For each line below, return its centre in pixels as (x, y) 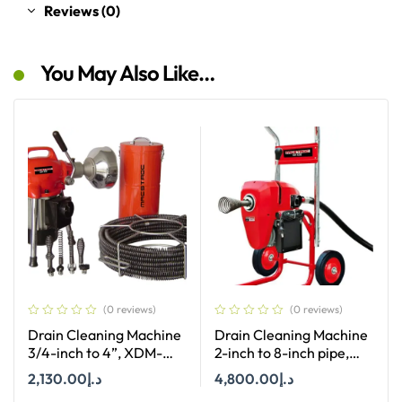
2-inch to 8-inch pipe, (282, 353)
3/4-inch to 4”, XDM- (95, 353)
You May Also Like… (127, 73)
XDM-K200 (253, 371)
